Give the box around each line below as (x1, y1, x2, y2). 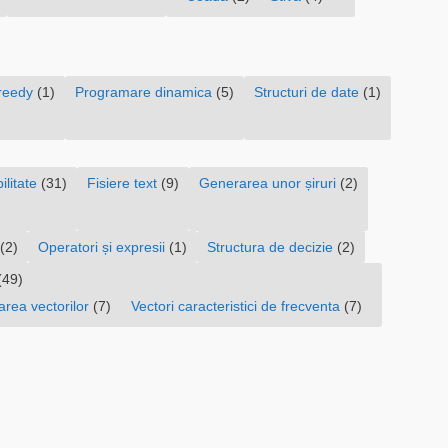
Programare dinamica (75, 84, 212, 101)
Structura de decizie (207, 239, 333, 256)
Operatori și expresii (38, 239, 165, 256)
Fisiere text (87, 175, 157, 192)
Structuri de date (254, 84, 359, 101)
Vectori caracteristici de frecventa (131, 298, 340, 315)
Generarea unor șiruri (199, 175, 336, 192)
